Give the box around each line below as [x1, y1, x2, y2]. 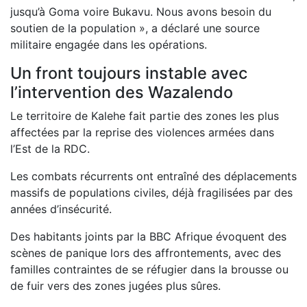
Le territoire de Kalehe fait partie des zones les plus [10, 108, 279, 123]
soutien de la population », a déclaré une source [10, 21, 260, 35]
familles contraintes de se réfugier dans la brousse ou [10, 262, 288, 276]
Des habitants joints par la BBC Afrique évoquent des [10, 229, 286, 243]
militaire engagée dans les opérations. [10, 37, 207, 51]
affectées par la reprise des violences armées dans [10, 125, 274, 139]
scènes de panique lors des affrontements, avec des [10, 245, 281, 260]
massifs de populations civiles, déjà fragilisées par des [10, 185, 293, 199]
